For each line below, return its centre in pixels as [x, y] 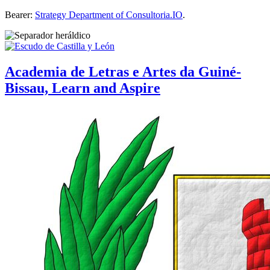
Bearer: [20, 15]
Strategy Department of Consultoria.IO [109, 15]
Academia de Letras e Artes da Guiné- [123, 72]
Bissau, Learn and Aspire [83, 88]
